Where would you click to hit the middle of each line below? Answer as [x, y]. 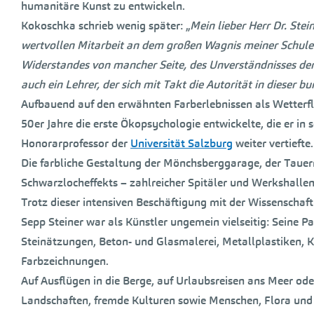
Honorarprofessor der [76, 143]
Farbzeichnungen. [65, 261]
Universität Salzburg [182, 143]
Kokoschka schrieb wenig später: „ [105, 26]
